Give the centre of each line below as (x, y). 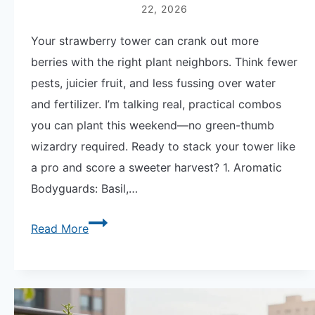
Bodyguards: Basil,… (84, 189)
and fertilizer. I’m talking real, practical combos (156, 104)
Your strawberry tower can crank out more (145, 41)
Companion (118, 265)
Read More (60, 229)
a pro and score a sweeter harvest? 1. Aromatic (156, 168)
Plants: (105, 287)
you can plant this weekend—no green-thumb (153, 126)
